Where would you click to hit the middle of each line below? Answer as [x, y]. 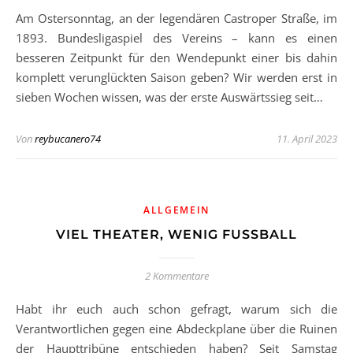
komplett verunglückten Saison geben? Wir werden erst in [176, 77]
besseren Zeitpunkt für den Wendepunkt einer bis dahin [176, 58]
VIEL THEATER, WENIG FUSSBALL [172, 234]
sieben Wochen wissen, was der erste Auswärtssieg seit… [169, 97]
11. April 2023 [307, 139]
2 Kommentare [176, 276]
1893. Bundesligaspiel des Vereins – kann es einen [176, 38]
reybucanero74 [68, 139]
